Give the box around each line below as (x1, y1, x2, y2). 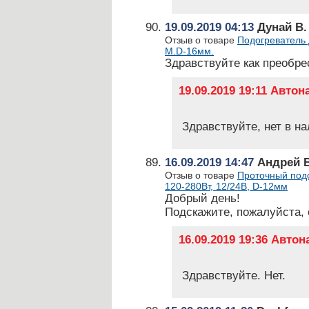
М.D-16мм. (165, 46, 214, 57)
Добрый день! (165, 192, 240, 205)
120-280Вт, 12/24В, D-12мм (165, 181, 288, 192)
